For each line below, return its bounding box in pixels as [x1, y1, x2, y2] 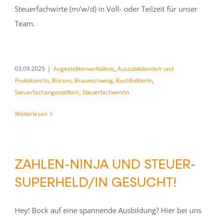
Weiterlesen [15, 109, 47, 118]
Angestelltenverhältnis [53, 65, 114, 73]
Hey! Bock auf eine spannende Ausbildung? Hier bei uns [15, 205, 201, 215]
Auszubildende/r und [117, 65, 174, 73]
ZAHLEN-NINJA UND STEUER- [15, 155, 196, 172]
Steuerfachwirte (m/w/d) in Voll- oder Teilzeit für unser [15, 4, 197, 14]
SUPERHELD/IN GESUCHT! [15, 173, 176, 190]
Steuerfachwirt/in [82, 88, 129, 96]
